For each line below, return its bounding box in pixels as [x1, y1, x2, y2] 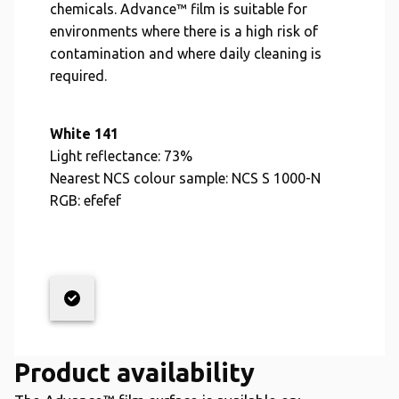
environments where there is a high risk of [50, 23, 318, 39]
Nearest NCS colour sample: [50, 170, 228, 186]
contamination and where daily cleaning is [50, 45, 322, 61]
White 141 [50, 126, 118, 142]
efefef [84, 192, 121, 208]
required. [50, 68, 107, 84]
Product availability [14, 358, 255, 387]
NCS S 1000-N [232, 170, 321, 186]
